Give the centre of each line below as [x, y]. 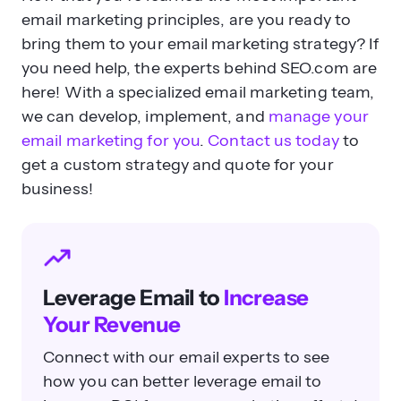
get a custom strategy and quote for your [178, 164]
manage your [318, 116]
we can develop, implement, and [145, 116]
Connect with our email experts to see [187, 358]
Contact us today [273, 140]
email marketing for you [111, 140]
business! [57, 188]
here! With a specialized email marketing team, [198, 92]
